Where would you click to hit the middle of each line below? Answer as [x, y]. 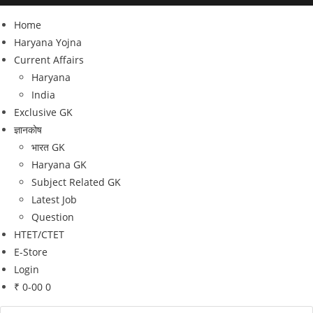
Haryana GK [59, 165]
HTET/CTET [39, 234]
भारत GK [48, 147]
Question [53, 217]
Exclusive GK [43, 112]
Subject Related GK [76, 182]
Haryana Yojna [48, 42]
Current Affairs [49, 60]
